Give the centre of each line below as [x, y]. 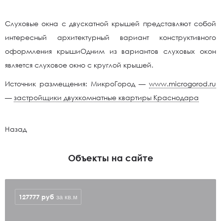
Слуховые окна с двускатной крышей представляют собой [110, 23]
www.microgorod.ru [183, 84]
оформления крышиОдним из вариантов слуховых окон [110, 51]
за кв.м [67, 197]
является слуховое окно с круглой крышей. [79, 65]
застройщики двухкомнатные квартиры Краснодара [106, 97]
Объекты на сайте [110, 158]
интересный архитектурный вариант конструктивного [110, 37]
